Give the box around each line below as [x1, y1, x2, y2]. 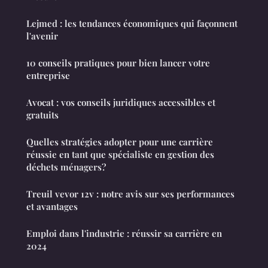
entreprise [26, 69, 70, 82]
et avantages [26, 200, 78, 213]
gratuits [26, 109, 59, 121]
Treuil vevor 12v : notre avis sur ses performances [26, 188, 234, 200]
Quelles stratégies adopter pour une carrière [26, 136, 213, 148]
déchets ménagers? [26, 161, 106, 173]
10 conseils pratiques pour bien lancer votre [26, 57, 210, 69]
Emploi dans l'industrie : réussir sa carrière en [26, 227, 222, 240]
